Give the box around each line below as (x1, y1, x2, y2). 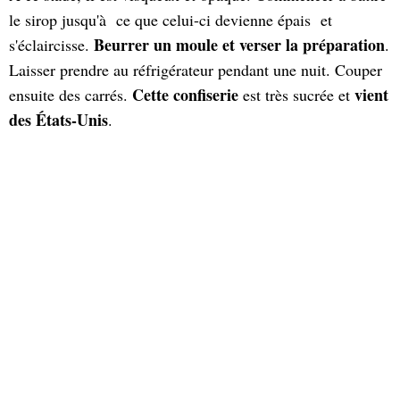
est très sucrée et (238, 84, 354, 105)
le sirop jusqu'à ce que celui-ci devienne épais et (9, 9, 332, 30)
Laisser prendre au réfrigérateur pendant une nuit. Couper (9, 59, 382, 80)
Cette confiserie (132, 83, 238, 106)
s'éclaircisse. (9, 34, 94, 55)
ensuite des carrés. (9, 84, 132, 105)
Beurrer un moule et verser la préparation (94, 33, 385, 56)
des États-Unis (9, 108, 108, 131)
